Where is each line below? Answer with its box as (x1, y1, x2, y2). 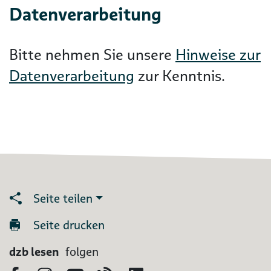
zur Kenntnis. (134, 66, 225, 86)
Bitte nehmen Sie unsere (9, 45, 175, 65)
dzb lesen (9, 244, 59, 260)
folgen (62, 244, 99, 260)
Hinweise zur (175, 45, 261, 65)
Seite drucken (33, 217, 105, 233)
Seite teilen (33, 191, 93, 207)
